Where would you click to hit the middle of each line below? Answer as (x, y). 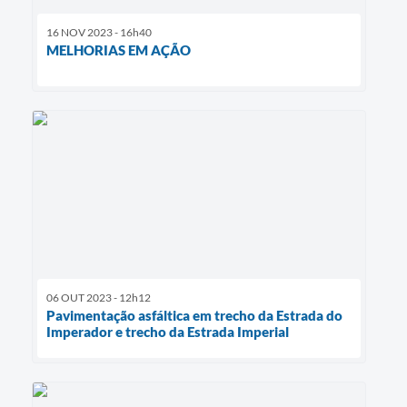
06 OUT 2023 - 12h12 (99, 297)
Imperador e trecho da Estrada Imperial (168, 331)
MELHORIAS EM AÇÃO (119, 50)
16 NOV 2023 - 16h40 (99, 33)
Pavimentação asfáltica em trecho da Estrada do (194, 315)
